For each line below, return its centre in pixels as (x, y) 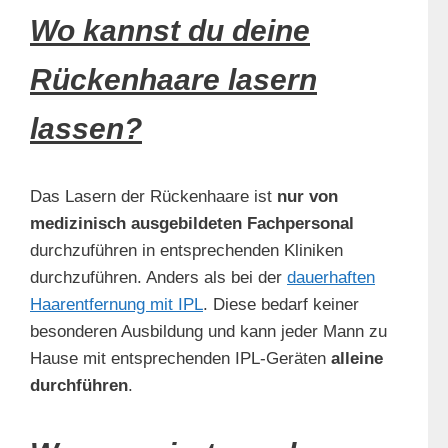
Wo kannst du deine (170, 31)
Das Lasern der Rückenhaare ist (153, 197)
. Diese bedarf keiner (281, 305)
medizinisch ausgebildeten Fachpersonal (192, 224)
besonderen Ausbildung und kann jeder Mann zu (208, 332)
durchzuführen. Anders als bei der (158, 278)
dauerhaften (331, 278)
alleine (357, 359)
